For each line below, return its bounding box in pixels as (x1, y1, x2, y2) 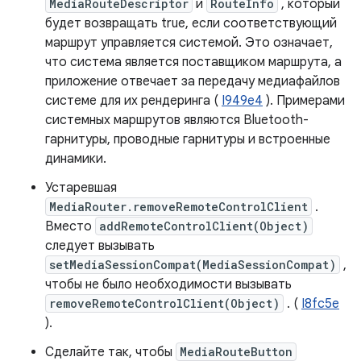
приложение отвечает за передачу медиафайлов (45, 73, 340, 89)
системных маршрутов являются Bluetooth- (45, 112, 309, 128)
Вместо (45, 218, 95, 234)
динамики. (45, 151, 106, 167)
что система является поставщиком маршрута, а (45, 54, 342, 70)
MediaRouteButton (180, 344, 293, 359)
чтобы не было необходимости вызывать (45, 276, 292, 293)
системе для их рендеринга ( (45, 93, 222, 109)
